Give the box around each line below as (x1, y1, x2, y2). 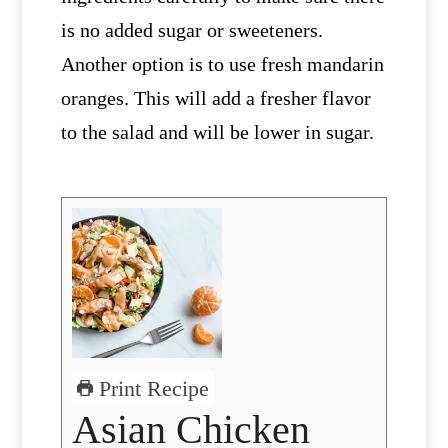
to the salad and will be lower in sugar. (60, 120, 379, 143)
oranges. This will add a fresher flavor (60, 86, 371, 109)
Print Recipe (92, 375, 209, 401)
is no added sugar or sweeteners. (60, 18, 323, 41)
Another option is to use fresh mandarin (60, 52, 384, 75)
